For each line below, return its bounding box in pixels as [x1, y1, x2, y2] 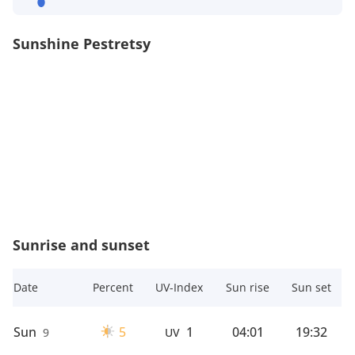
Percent [93, 279, 133, 295]
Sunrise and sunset [13, 235, 150, 254]
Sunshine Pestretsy [13, 33, 151, 53]
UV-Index [155, 279, 203, 295]
